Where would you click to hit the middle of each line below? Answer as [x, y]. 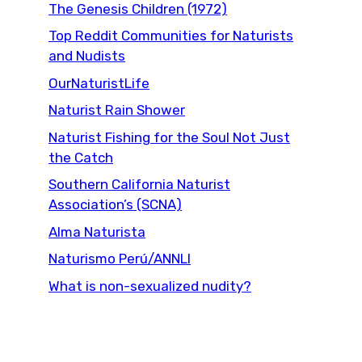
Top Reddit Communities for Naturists [171, 36]
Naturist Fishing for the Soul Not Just [169, 137]
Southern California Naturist [139, 185]
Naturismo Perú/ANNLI [120, 259]
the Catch [81, 157]
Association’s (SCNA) [115, 205]
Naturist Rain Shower [117, 110]
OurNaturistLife [99, 83]
